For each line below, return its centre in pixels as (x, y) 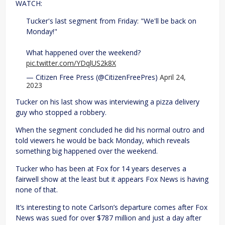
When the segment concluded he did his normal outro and (110, 130)
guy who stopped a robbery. (61, 113)
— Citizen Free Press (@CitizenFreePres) (93, 77)
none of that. (37, 190)
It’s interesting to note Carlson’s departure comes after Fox (111, 207)
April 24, (173, 77)
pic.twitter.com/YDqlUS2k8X (71, 63)
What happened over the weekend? (83, 53)
